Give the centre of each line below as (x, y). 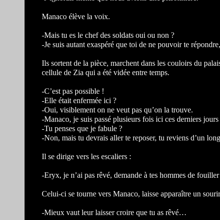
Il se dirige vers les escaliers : (86, 156)
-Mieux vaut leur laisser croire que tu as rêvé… (114, 212)
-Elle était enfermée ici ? (79, 100)
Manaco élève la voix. (76, 16)
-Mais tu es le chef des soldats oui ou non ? (108, 35)
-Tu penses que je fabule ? (82, 128)
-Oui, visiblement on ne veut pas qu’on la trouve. (117, 110)
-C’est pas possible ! (73, 91)
